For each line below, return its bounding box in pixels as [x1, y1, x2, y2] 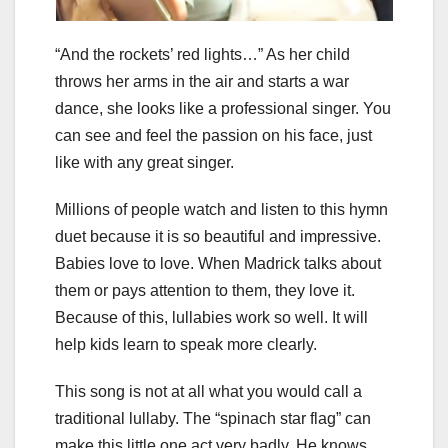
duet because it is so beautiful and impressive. [55, 228, 381, 246]
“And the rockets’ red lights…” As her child [55, 46, 350, 64]
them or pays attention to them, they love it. [55, 282, 355, 300]
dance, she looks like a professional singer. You [55, 100, 391, 118]
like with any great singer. [55, 154, 234, 172]
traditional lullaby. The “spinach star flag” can [55, 410, 371, 428]
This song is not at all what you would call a [55, 383, 362, 401]
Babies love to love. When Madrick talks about [55, 255, 381, 273]
